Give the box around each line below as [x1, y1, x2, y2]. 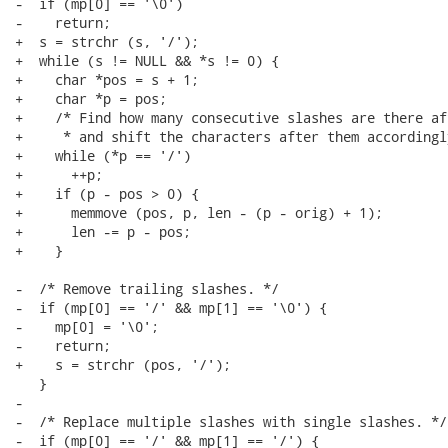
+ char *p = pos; [15, 89, 167, 108]
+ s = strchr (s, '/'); [15, 32, 199, 51]
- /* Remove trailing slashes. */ [15, 279, 279, 298]
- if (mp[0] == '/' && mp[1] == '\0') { [15, 298, 327, 317]
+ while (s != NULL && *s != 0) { [15, 51, 279, 70]
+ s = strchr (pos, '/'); [15, 355, 231, 374]
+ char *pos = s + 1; [15, 70, 199, 89]
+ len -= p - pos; [15, 222, 191, 241]
